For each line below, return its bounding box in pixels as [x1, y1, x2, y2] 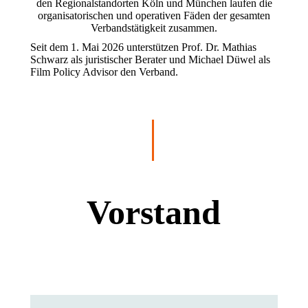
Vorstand [87, 193, 221, 232]
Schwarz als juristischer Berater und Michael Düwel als [30, 54, 270, 65]
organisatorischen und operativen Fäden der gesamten [38, 10, 270, 21]
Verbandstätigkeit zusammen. [91, 22, 217, 34]
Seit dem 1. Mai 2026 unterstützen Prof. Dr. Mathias [30, 41, 256, 53]
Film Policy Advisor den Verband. [30, 66, 178, 78]
